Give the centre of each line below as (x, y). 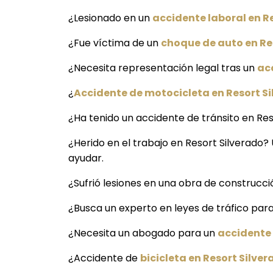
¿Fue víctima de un (115, 43)
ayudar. (86, 158)
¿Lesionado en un (110, 18)
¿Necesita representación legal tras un (163, 68)
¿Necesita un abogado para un (143, 233)
